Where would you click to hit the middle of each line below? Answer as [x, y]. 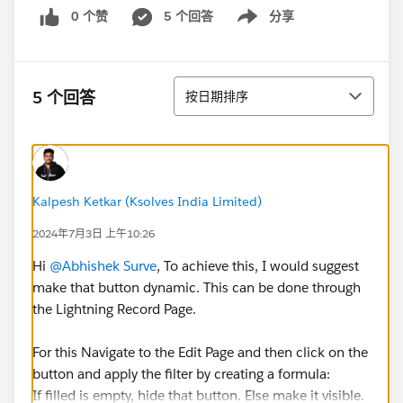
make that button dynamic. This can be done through [197, 287]
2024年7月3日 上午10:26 [94, 233]
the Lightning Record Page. [114, 309]
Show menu [259, 26]
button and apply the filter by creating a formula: [181, 373]
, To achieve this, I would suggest [258, 265]
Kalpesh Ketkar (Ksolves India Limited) [147, 201]
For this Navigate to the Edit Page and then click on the [200, 352]
